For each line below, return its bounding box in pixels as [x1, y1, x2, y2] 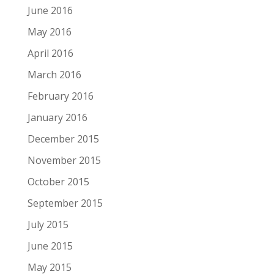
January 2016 [27, 111, 87, 124]
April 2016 [27, 46, 73, 60]
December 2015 [27, 132, 99, 146]
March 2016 [27, 68, 81, 81]
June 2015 [27, 239, 73, 253]
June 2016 [27, 4, 73, 17]
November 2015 [27, 154, 101, 167]
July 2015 [27, 218, 68, 231]
